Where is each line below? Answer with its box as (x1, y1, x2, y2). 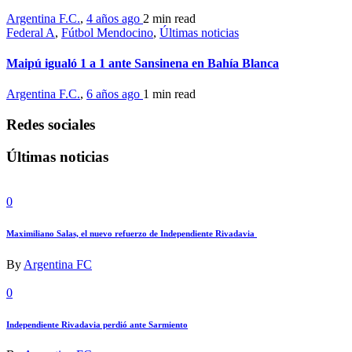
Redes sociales (6, 116, 95, 134)
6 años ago (86, 87, 143, 101)
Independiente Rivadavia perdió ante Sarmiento (6, 319, 188, 329)
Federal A (6, 25, 55, 39)
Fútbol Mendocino (61, 25, 153, 39)
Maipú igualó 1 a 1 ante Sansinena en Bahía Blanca (6, 57, 279, 71)
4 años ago (86, 11, 143, 25)
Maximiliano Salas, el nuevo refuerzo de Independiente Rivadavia (6, 228, 257, 238)
